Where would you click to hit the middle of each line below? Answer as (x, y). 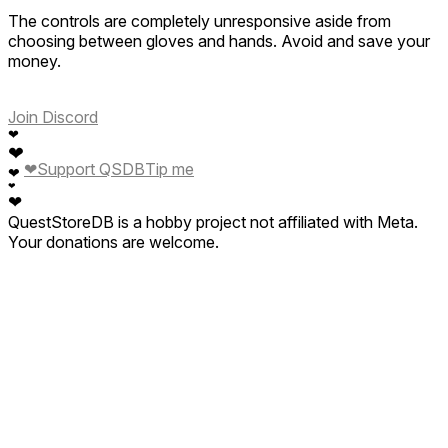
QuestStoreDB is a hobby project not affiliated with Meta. (213, 221)
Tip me (169, 169)
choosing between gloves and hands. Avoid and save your (219, 40)
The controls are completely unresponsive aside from (199, 20)
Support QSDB (91, 169)
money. (34, 60)
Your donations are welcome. (113, 241)
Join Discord (53, 116)
